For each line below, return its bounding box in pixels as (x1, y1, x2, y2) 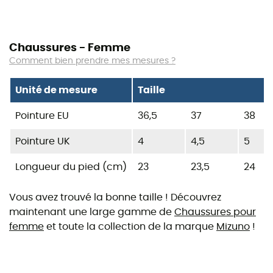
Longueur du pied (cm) (15, 161, 127, 172)
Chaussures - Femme (9, 42, 130, 54)
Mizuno (216, 221, 250, 232)
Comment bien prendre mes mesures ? (9, 56, 175, 65)
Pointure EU (15, 110, 69, 121)
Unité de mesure (15, 85, 97, 95)
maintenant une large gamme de (9, 207, 174, 217)
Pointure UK (15, 136, 70, 146)
